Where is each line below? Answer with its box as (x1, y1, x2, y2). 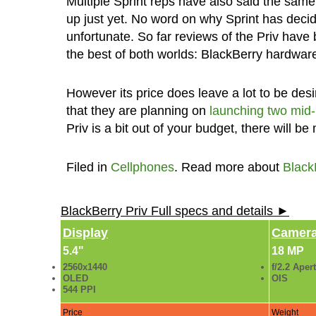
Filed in (66, 159, 111, 174)
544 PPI (63, 284, 96, 295)
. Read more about (174, 159, 283, 174)
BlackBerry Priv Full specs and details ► (61, 203, 289, 218)
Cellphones (110, 159, 174, 174)
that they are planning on (66, 103, 209, 118)
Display (63, 225, 108, 240)
